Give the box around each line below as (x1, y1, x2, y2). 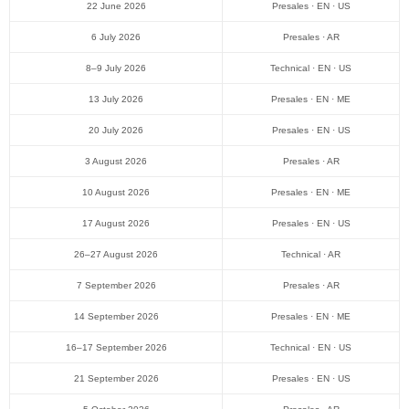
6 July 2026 (91, 32, 141, 43)
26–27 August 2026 (74, 249, 158, 260)
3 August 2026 (85, 156, 147, 167)
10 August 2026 (82, 187, 150, 198)
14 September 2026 (73, 311, 159, 322)
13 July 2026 (89, 94, 143, 105)
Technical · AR (281, 249, 341, 260)
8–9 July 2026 (86, 63, 146, 74)
